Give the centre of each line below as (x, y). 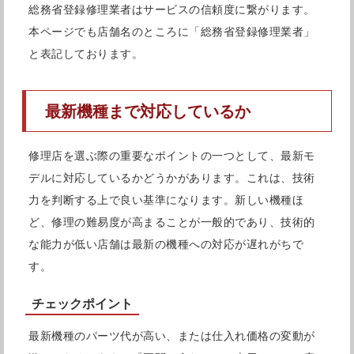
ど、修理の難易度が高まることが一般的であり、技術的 (172, 222)
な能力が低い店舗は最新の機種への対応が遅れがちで (166, 245)
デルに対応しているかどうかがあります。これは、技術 (172, 178)
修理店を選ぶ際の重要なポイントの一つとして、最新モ (172, 156)
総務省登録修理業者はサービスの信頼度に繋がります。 (172, 10)
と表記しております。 (86, 54)
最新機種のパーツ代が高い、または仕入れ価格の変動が (172, 336)
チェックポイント (82, 304)
